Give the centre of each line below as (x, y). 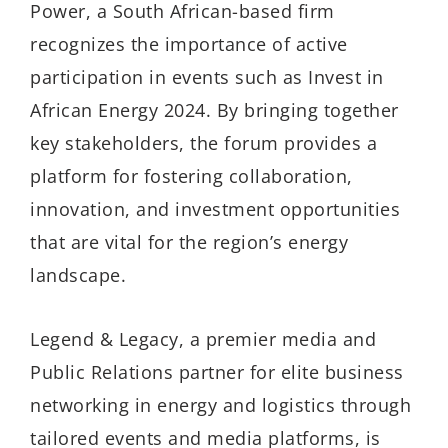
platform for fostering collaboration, (191, 175)
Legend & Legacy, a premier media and (203, 339)
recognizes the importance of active (189, 43)
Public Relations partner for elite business (217, 372)
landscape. (78, 274)
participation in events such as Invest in (207, 76)
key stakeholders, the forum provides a (203, 142)
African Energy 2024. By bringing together (214, 109)
